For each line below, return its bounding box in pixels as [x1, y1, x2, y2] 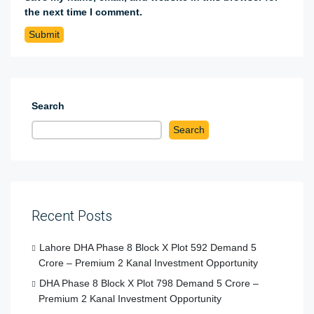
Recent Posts [32, 207, 112, 225]
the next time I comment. [25, 6, 142, 18]
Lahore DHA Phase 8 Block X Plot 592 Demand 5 [39, 242, 257, 254]
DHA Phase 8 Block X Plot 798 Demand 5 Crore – [39, 278, 259, 289]
